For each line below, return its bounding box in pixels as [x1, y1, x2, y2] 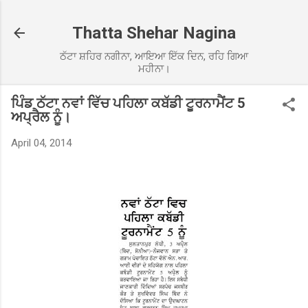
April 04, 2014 [11, 137, 71, 149]
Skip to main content [107, 11, 201, 23]
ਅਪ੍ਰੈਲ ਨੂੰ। [11, 109, 71, 125]
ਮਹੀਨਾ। [137, 63, 170, 75]
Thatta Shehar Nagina [72, 23, 236, 43]
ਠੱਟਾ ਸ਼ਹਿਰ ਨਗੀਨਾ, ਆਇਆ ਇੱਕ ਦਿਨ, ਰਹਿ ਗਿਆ [60, 50, 248, 63]
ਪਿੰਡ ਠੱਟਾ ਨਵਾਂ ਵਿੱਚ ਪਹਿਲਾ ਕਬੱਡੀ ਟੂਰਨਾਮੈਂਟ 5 [11, 95, 245, 111]
